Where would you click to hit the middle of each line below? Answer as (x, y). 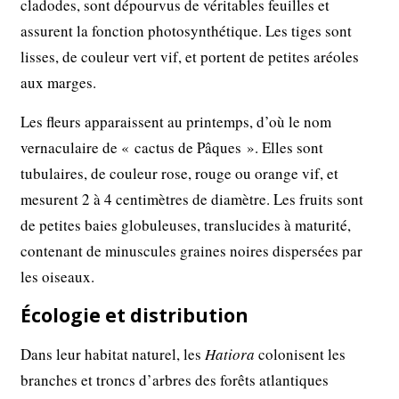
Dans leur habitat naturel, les (113, 354)
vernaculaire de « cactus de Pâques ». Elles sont (172, 148)
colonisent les (301, 354)
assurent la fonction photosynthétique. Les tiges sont (187, 31)
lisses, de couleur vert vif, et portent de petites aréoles (190, 57)
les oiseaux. (58, 277)
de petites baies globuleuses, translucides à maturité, (186, 225)
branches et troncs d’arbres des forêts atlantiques (175, 380)
